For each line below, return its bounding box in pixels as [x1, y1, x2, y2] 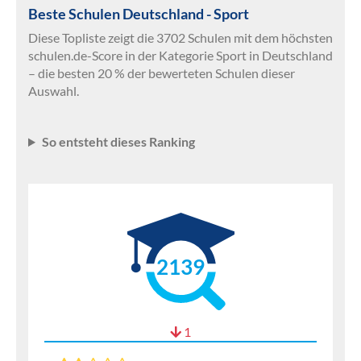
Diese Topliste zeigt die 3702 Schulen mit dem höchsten [28, 30, 333, 45]
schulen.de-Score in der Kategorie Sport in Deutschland [28, 48, 333, 63]
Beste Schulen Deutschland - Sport [28, 5, 249, 23]
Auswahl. [28, 83, 79, 98]
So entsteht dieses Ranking [41, 134, 195, 149]
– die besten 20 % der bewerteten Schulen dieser [28, 65, 295, 81]
